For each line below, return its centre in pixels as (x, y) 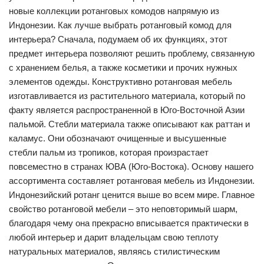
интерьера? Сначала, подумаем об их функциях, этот (118, 39)
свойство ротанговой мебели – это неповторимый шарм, (123, 209)
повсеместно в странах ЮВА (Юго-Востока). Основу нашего (131, 166)
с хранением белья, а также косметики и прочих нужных (123, 67)
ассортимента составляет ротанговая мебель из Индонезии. (132, 180)
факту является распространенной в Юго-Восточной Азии (127, 110)
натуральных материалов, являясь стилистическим (114, 251)
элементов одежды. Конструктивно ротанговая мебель (121, 81)
